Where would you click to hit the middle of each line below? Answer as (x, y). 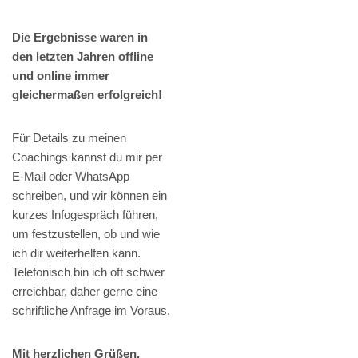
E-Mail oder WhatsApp (71, 177)
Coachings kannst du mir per (87, 157)
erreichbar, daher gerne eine (85, 292)
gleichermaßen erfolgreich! (87, 95)
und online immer (61, 76)
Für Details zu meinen (69, 138)
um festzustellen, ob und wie (86, 234)
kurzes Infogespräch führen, (85, 215)
